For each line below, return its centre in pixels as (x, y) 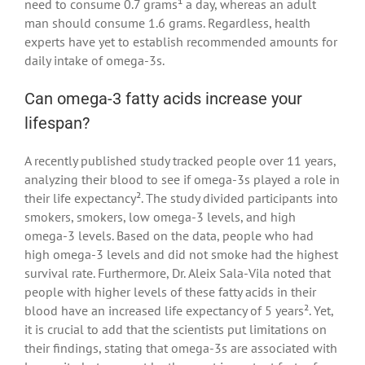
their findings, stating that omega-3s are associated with (181, 347)
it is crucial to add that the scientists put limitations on (176, 329)
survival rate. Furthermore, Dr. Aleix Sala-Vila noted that (178, 273)
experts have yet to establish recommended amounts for (181, 41)
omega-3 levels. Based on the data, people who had (169, 235)
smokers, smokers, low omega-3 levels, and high (160, 216)
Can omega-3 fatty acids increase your (163, 98)
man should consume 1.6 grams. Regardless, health (167, 22)
